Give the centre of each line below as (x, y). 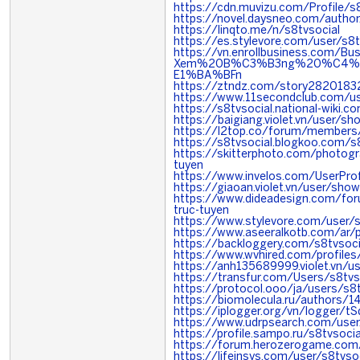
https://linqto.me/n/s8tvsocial (257, 31)
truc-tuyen (201, 211)
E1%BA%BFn (208, 76)
